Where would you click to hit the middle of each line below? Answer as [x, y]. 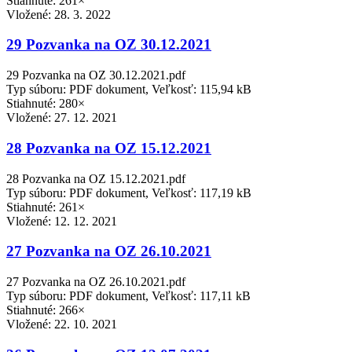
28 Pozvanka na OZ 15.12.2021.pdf [96, 178]
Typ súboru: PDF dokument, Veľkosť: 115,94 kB [129, 90]
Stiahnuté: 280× [46, 104]
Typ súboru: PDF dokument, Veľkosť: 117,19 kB [129, 192]
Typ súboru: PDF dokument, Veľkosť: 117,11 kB [128, 296]
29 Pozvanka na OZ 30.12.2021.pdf [96, 75]
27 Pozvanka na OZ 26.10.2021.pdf [96, 282]
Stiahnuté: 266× [46, 310]
